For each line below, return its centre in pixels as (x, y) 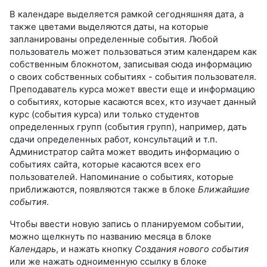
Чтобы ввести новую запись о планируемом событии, (127, 224)
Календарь (33, 249)
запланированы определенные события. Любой (114, 39)
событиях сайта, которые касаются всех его (105, 164)
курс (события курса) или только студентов (104, 114)
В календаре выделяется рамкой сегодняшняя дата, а (127, 14)
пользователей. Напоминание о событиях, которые (122, 177)
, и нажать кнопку (95, 249)
